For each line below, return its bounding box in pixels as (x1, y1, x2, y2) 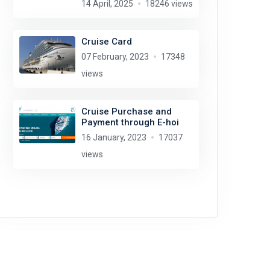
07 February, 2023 (81, 52, 149, 61)
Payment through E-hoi (81, 117, 179, 128)
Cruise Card (81, 36, 132, 47)
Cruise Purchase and (81, 106, 172, 117)
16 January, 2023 (81, 133, 146, 142)
